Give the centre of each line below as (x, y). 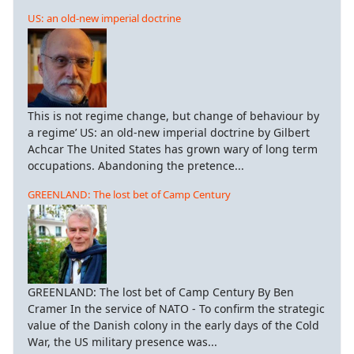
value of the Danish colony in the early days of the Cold (173, 325)
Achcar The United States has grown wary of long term (173, 149)
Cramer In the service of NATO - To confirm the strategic (176, 308)
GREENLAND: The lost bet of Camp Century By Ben (161, 292)
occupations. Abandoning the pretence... (136, 165)
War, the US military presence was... (122, 341)
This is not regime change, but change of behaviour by (173, 115)
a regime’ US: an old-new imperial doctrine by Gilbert (169, 132)
